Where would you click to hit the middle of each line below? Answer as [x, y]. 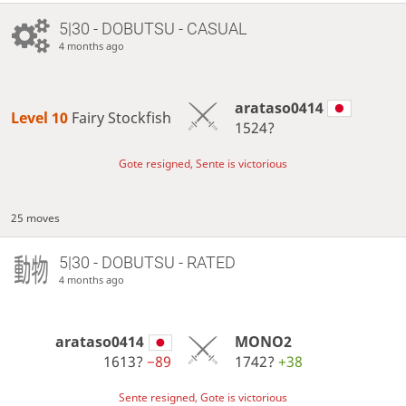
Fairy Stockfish [122, 117]
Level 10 [42, 117]
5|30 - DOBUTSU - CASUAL [152, 28]
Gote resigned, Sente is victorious [203, 164]
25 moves [36, 217]
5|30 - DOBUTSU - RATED [147, 262]
